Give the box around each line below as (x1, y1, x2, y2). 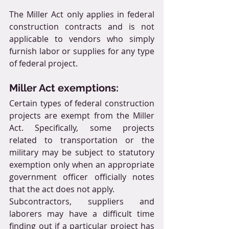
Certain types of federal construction (9, 97, 154, 109)
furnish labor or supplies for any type (9, 45, 154, 57)
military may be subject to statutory (9, 146, 154, 158)
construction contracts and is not (9, 20, 154, 32)
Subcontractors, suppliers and (9, 195, 154, 207)
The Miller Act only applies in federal (9, 8, 154, 20)
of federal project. (9, 57, 78, 69)
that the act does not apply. (9, 183, 114, 195)
